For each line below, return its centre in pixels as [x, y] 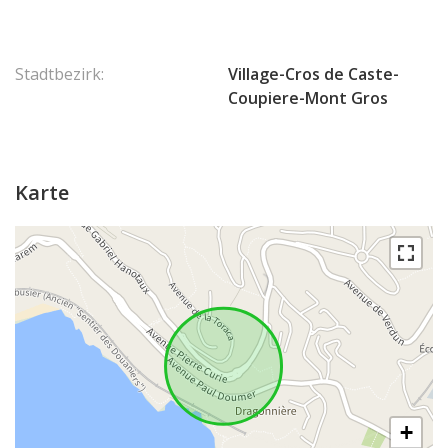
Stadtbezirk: [59, 74]
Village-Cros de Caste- [313, 74]
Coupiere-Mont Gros [308, 98]
